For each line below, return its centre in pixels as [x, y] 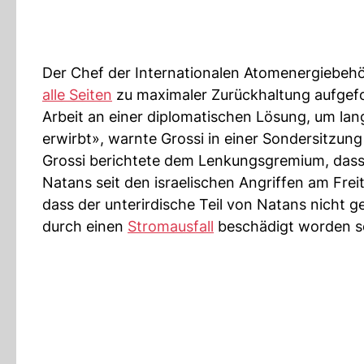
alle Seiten [77, 95]
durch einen [85, 226]
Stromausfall [171, 226]
